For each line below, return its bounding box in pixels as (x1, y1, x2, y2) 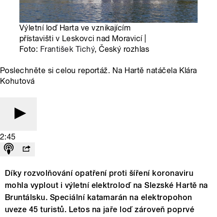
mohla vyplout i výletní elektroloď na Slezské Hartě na (5, 181, 208, 190)
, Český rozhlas (94, 45, 150, 54)
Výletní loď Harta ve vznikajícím (19, 23, 131, 33)
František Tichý (40, 45, 95, 54)
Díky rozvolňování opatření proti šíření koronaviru (5, 169, 194, 178)
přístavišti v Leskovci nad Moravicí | (19, 34, 147, 44)
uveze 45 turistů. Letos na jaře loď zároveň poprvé (5, 205, 195, 215)
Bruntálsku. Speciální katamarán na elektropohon (5, 193, 192, 202)
